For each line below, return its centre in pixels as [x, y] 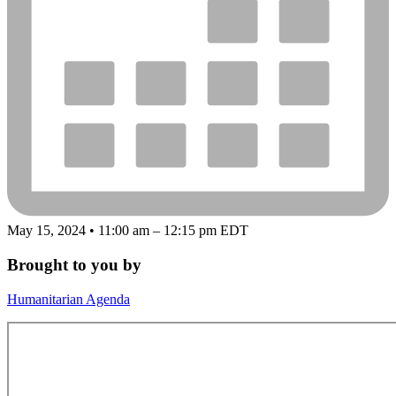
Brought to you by [74, 265]
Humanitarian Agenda [69, 299]
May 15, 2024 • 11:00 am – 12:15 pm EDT [128, 231]
